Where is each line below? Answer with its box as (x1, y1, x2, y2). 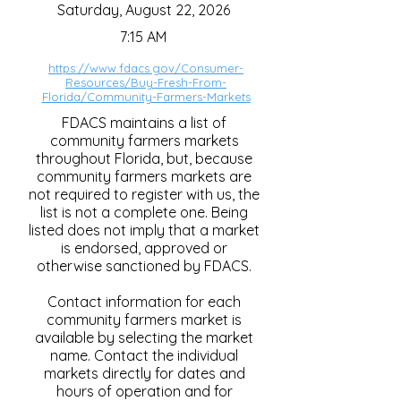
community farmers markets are (37, 167, 252, 185)
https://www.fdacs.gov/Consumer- (48, 61, 243, 75)
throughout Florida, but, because (36, 149, 252, 167)
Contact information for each (47, 293, 241, 311)
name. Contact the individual (50, 346, 238, 364)
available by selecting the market (35, 328, 253, 346)
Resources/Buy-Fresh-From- (65, 75, 226, 90)
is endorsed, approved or (61, 239, 227, 257)
